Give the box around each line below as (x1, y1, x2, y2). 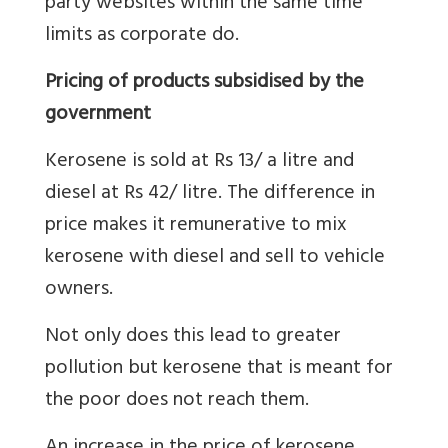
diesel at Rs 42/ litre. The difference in (45, 175, 375, 213)
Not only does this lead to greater (45, 318, 341, 356)
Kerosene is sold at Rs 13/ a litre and (45, 143, 354, 181)
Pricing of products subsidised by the (45, 64, 364, 102)
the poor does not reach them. (45, 382, 309, 420)
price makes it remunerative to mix (45, 207, 347, 245)
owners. (45, 271, 113, 309)
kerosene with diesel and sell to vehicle (45, 239, 385, 277)
